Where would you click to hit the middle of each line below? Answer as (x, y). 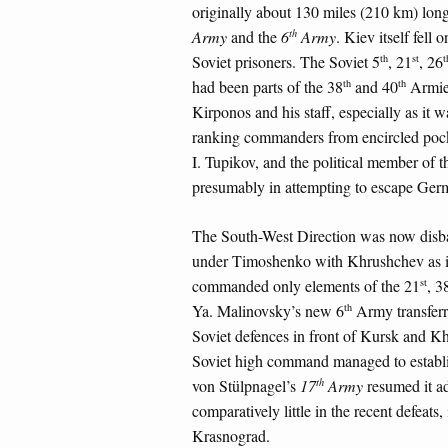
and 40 (374, 87)
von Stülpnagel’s (246, 385)
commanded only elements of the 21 (306, 285)
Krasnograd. (231, 435)
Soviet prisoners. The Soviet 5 (286, 62)
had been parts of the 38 (267, 87)
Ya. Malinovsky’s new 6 (268, 310)
